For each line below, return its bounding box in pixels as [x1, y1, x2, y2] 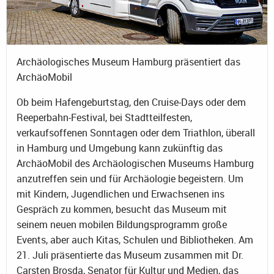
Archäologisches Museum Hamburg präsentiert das [17, 54, 240, 68]
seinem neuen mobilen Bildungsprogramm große [17, 217, 227, 231]
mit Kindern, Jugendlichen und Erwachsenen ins [17, 187, 224, 201]
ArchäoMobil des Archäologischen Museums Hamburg [17, 156, 254, 170]
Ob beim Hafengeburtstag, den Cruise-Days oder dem [17, 95, 246, 109]
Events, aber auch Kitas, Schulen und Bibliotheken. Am [17, 232, 253, 246]
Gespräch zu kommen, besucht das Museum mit [17, 202, 227, 216]
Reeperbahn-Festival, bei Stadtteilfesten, [17, 110, 192, 124]
